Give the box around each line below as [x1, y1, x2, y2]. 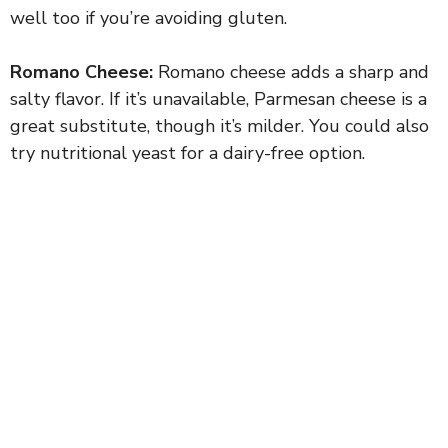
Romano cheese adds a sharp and [153, 59, 429, 84]
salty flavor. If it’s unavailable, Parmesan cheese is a [10, 86, 427, 111]
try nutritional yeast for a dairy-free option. [10, 140, 365, 165]
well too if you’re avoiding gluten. [10, 5, 287, 30]
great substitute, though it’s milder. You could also [10, 113, 429, 138]
